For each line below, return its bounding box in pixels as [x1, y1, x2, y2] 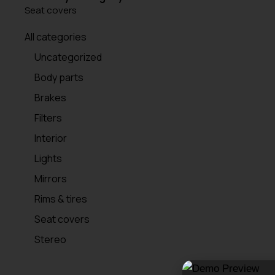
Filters [34, 111, 62, 125]
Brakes [34, 91, 66, 105]
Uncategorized [34, 50, 102, 64]
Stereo [34, 233, 66, 247]
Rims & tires [34, 192, 87, 206]
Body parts [34, 71, 83, 85]
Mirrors [34, 172, 67, 186]
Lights [34, 152, 62, 166]
